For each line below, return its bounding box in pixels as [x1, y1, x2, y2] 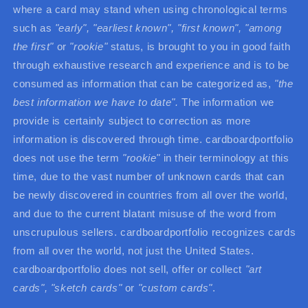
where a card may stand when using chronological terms [13, 3, 288, 15]
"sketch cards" [50, 281, 122, 294]
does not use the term [13, 151, 123, 164]
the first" [13, 40, 54, 52]
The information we [178, 96, 274, 108]
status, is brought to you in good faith [107, 40, 291, 52]
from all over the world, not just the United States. [13, 244, 254, 256]
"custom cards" [137, 281, 213, 294]
